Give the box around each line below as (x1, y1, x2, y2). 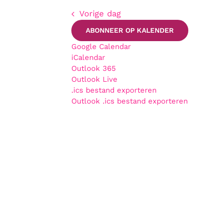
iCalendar (71, 53, 105, 62)
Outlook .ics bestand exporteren (71, 97, 188, 106)
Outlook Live (71, 75, 117, 84)
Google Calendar (71, 42, 131, 52)
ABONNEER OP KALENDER (86, 26, 174, 35)
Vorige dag (79, 9, 121, 19)
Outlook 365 (71, 64, 116, 73)
